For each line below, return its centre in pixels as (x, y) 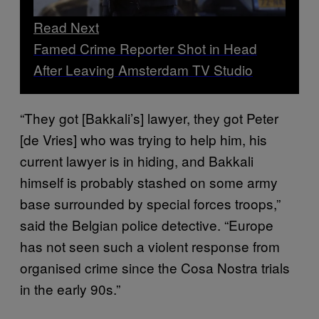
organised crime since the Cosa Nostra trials (155, 267)
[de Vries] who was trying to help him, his (143, 139)
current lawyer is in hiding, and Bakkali (137, 160)
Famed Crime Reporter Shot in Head (145, 48)
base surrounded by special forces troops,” (150, 203)
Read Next (66, 26)
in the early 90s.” (70, 288)
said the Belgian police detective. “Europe (147, 224)
